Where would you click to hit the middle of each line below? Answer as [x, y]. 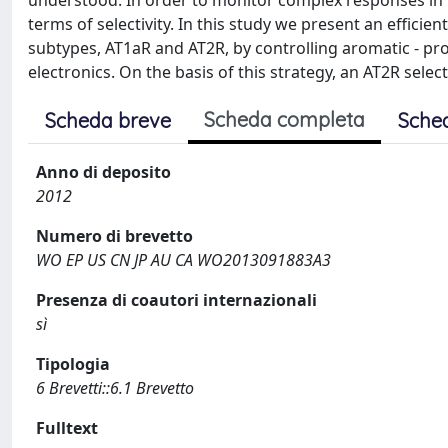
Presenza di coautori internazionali [176, 300]
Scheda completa [284, 119]
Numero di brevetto [114, 236]
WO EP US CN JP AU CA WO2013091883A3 [183, 260]
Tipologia [73, 364]
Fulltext [67, 428]
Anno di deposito [103, 172]
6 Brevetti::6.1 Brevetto [115, 388]
